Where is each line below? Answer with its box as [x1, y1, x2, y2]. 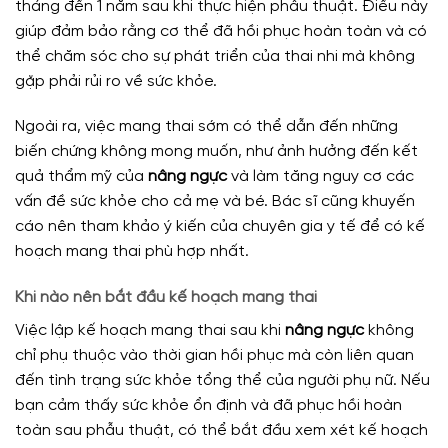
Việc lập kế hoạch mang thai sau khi [15, 322, 285, 340]
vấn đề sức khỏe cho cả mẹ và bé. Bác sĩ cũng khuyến [15, 193, 415, 211]
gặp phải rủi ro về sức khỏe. [15, 72, 217, 90]
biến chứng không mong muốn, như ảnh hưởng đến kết [15, 143, 418, 161]
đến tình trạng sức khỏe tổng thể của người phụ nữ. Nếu [15, 372, 430, 390]
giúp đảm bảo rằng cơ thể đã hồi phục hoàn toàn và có [15, 22, 427, 40]
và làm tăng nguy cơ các [227, 168, 414, 186]
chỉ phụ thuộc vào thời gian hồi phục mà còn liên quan [15, 347, 414, 365]
